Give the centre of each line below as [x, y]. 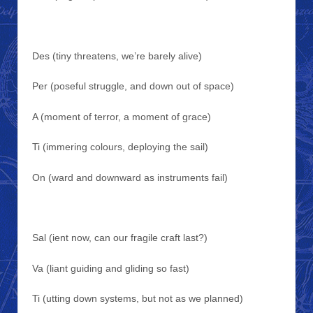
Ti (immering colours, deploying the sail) [120, 147]
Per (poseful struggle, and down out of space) [133, 86]
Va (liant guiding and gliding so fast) [111, 268]
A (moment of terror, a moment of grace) [122, 116]
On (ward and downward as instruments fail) [130, 177]
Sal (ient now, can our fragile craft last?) [120, 238]
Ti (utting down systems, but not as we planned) [138, 299]
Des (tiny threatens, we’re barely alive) [117, 56]
